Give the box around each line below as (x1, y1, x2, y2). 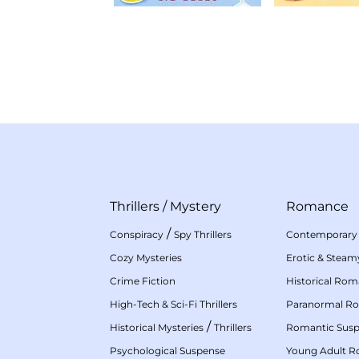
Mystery (170, 199, 221, 215)
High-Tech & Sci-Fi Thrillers (110, 298, 237, 311)
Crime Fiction (110, 275, 175, 288)
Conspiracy (110, 228, 163, 241)
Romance (286, 199, 349, 215)
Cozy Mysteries (110, 252, 182, 264)
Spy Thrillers (174, 228, 232, 241)
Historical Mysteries (110, 321, 204, 334)
